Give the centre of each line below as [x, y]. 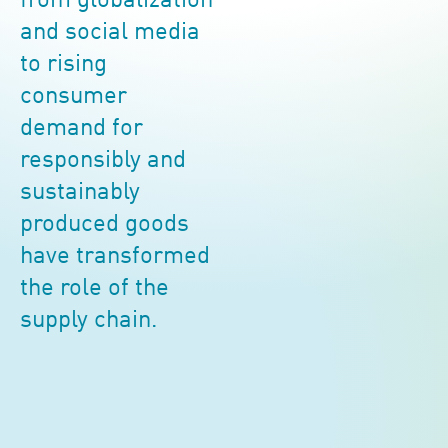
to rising [63, 65]
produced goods [104, 225]
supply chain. [88, 321]
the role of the [94, 289]
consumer [73, 97]
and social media [110, 33]
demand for [81, 129]
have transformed [115, 257]
